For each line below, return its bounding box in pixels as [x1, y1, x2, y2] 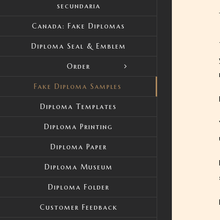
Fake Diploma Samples [34, 82, 122, 91]
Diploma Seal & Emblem [31, 42, 126, 51]
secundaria [56, 1, 101, 10]
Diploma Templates [40, 102, 117, 111]
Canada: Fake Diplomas [32, 22, 125, 30]
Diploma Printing [44, 122, 113, 131]
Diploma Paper [50, 142, 107, 151]
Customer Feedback [39, 203, 118, 212]
